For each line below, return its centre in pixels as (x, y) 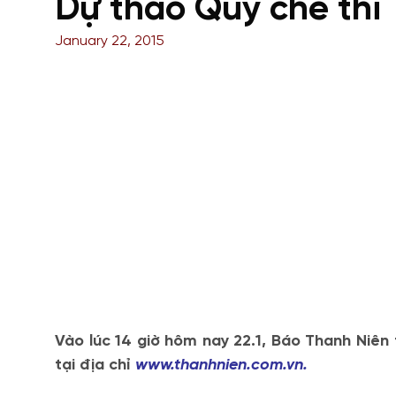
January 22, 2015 (110, 41)
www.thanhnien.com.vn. (221, 366)
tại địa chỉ (95, 366)
